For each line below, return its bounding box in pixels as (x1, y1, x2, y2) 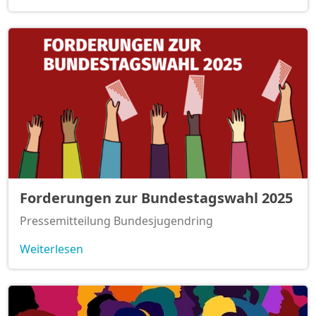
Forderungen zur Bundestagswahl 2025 (20, 188, 293, 207)
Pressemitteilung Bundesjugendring (20, 212, 213, 229)
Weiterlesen (20, 241, 83, 257)
